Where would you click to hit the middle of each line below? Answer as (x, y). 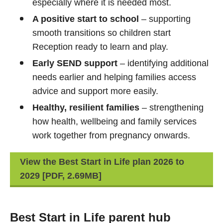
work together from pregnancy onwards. (111, 135)
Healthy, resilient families (86, 108)
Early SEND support (75, 63)
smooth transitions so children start (102, 33)
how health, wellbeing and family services (114, 121)
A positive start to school (86, 19)
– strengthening (171, 108)
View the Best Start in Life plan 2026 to (102, 162)
